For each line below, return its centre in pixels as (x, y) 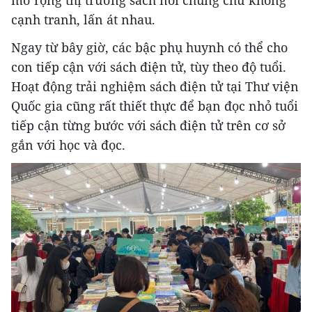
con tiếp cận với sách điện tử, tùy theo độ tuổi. (149, 67)
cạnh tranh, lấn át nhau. (83, 19)
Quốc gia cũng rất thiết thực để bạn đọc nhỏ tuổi (155, 106)
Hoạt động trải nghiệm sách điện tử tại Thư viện (155, 86)
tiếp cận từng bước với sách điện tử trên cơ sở (148, 125)
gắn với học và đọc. (68, 145)
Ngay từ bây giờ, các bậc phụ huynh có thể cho (149, 47)
